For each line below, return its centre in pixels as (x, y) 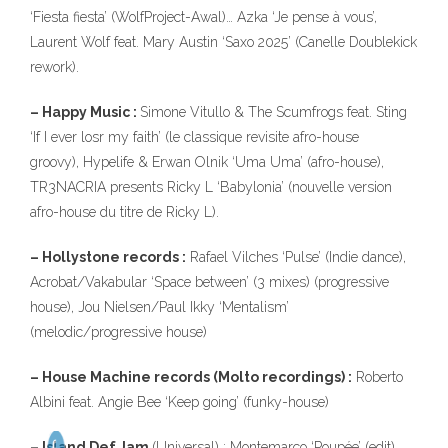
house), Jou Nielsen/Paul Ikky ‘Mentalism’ (159, 307)
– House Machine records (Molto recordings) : (191, 377)
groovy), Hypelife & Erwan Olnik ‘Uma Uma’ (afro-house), (207, 162)
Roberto (377, 377)
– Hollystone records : (108, 257)
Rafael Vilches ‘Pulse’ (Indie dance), (296, 257)
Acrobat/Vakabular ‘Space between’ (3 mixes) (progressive (209, 282)
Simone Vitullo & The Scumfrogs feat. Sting (273, 112)
